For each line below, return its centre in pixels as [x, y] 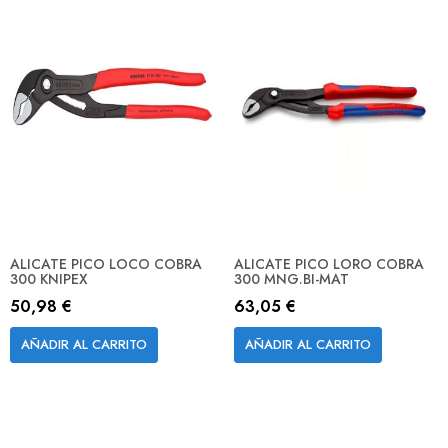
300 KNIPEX [49, 278]
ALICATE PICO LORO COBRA [329, 263]
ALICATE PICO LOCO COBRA [106, 263]
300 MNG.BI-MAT [291, 278]
